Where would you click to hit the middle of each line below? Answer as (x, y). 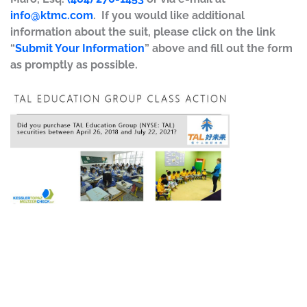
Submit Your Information (80, 48)
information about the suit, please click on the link (143, 32)
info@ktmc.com (52, 15)
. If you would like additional (169, 15)
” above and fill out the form (219, 48)
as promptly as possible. (74, 65)
